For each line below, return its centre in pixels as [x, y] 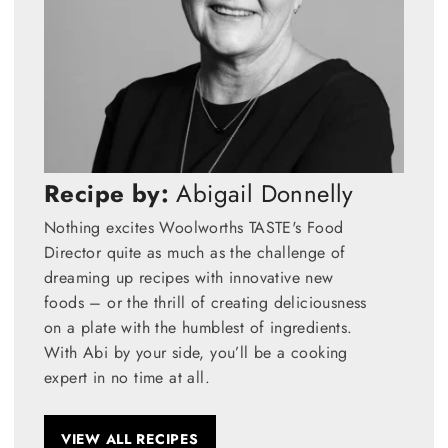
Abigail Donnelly [261, 193]
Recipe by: [106, 193]
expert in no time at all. [127, 377]
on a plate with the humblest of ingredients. [198, 327]
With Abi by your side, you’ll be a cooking [196, 352]
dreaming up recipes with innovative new [189, 277]
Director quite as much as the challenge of [195, 252]
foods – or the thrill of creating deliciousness [205, 302]
